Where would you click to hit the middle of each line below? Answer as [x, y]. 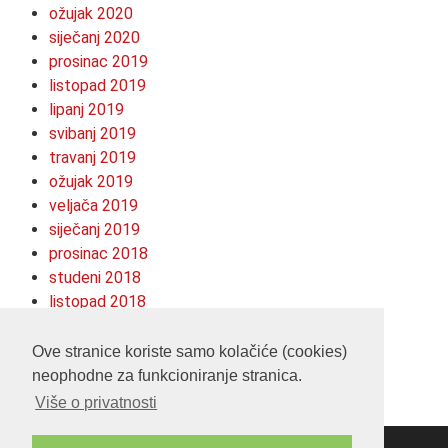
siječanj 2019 [94, 229]
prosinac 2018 [98, 253]
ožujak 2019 [91, 181]
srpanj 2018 [89, 349]
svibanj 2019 [92, 133]
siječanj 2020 [94, 37]
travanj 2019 [92, 157]
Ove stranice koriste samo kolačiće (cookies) [189, 352]
